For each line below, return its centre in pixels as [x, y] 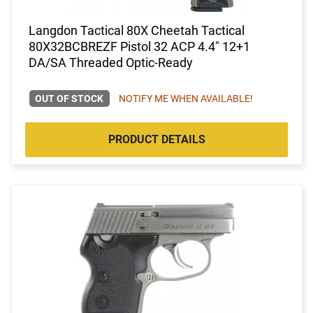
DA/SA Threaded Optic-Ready [111, 62]
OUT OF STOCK [70, 98]
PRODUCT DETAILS [156, 139]
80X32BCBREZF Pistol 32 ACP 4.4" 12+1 [139, 46]
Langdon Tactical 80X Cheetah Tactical [137, 30]
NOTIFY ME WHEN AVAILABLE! [185, 98]
